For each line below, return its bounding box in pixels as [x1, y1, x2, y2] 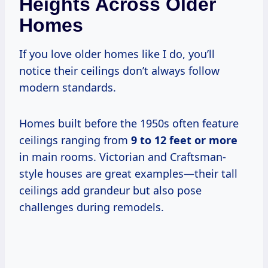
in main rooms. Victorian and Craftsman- [19, 149, 226, 164]
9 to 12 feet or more [131, 132, 237, 147]
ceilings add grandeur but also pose [19, 182, 202, 197]
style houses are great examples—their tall [19, 166, 237, 181]
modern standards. [19, 80, 116, 95]
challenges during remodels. [19, 199, 164, 214]
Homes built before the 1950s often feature [19, 115, 239, 130]
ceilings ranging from [19, 132, 131, 147]
